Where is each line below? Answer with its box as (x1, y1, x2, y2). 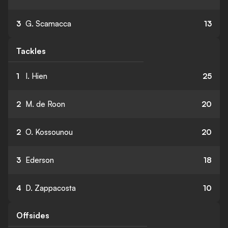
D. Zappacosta (25, 183, 76, 193)
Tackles (16, 46, 46, 56)
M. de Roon (25, 99, 65, 109)
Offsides (16, 210, 49, 220)
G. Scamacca (25, 19, 71, 28)
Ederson (25, 155, 54, 165)
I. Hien (25, 71, 47, 81)
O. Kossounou (25, 127, 73, 137)
